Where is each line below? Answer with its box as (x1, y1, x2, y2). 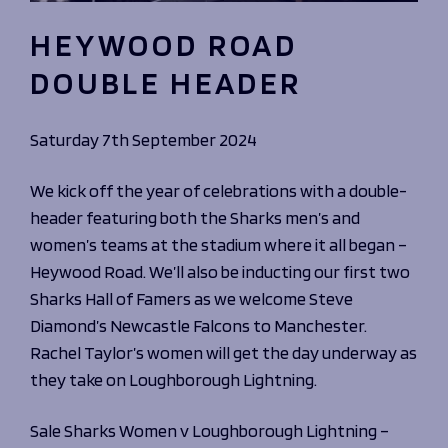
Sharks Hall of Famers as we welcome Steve (30, 287, 353, 309)
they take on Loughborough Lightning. (30, 368, 317, 390)
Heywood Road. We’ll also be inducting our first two (30, 260, 410, 282)
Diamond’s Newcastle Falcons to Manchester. (30, 314, 367, 336)
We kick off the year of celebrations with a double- (30, 179, 407, 201)
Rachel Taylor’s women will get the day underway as (30, 341, 417, 363)
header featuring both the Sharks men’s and (30, 206, 360, 228)
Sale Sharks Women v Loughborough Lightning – (30, 419, 389, 441)
